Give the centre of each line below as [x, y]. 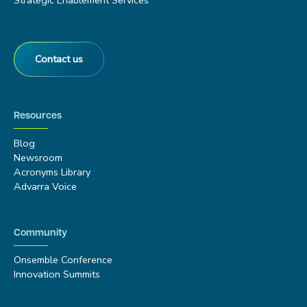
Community [40, 233]
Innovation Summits [57, 274]
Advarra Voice [45, 186]
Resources [38, 116]
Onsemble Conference [63, 259]
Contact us [59, 59]
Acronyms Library [52, 172]
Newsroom [38, 157]
